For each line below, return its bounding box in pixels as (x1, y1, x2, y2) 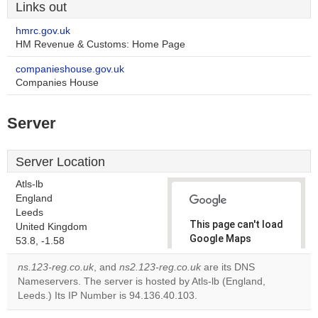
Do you (199, 278, 226, 288)
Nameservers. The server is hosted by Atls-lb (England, (18, 276, 265, 287)
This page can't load (190, 219, 283, 230)
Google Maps (190, 233, 251, 244)
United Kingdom (16, 221, 87, 232)
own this (199, 290, 234, 300)
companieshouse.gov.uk (16, 64, 124, 75)
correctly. (190, 247, 236, 258)
